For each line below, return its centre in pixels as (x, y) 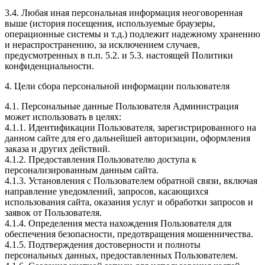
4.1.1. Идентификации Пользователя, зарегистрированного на (130, 128)
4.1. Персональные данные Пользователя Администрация (122, 106)
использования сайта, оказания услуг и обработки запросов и (129, 202)
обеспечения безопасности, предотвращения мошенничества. (129, 234)
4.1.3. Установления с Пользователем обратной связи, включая (131, 181)
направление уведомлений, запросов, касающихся (106, 192)
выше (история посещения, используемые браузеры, (110, 24)
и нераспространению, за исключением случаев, (102, 45)
